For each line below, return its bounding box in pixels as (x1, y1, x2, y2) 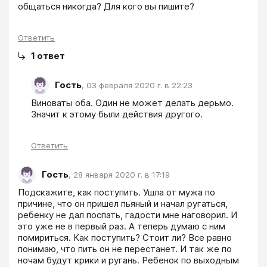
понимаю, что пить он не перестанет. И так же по (18, 243, 232, 254)
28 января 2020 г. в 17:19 (73, 170, 170, 180)
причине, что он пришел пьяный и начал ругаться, (18, 197, 228, 209)
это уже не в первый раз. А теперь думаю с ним (18, 220, 225, 232)
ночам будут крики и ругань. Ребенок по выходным (18, 254, 239, 266)
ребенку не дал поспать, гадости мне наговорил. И (18, 209, 237, 221)
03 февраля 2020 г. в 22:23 (86, 80, 193, 91)
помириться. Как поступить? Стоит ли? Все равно (18, 231, 232, 243)
